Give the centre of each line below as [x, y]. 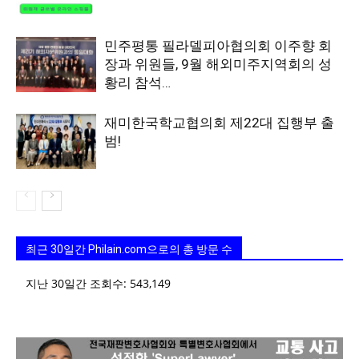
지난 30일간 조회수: [78, 283]
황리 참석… [137, 83]
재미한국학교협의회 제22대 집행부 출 [219, 123]
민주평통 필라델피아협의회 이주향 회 [218, 46]
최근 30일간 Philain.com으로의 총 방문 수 [129, 249]
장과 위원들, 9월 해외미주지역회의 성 [218, 64]
